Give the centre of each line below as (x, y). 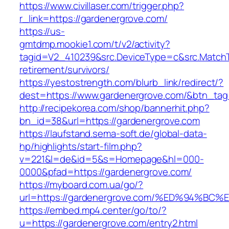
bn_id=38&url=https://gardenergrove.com (110, 121)
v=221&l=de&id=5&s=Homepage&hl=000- (112, 159)
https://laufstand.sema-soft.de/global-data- (113, 134)
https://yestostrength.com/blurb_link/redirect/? (122, 83)
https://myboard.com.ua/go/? (82, 185)
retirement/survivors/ (64, 70)
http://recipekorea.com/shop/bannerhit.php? (114, 108)
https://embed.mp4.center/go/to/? (93, 210)
